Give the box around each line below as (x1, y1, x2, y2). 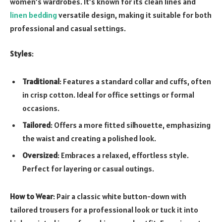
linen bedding (10, 9, 57, 20)
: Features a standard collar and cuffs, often (59, 76, 211, 86)
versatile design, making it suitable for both (57, 9, 212, 20)
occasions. (22, 103, 59, 113)
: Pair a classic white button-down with (53, 191, 186, 201)
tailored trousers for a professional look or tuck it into (10, 204, 198, 215)
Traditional (22, 76, 59, 86)
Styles (10, 49, 32, 59)
